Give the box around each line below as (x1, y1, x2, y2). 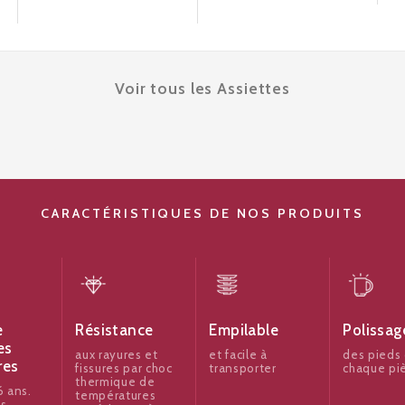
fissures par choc (75, 360, 173, 375)
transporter (209, 360, 277, 375)
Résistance (75, 320, 154, 339)
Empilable (209, 320, 279, 339)
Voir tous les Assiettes (114, 79, 291, 98)
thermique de (75, 373, 155, 389)
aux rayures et (75, 346, 158, 362)
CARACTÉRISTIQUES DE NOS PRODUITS (40, 205, 365, 221)
